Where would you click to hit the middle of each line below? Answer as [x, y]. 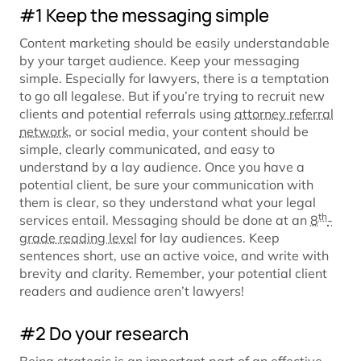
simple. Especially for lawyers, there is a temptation [174, 79]
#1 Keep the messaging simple [144, 16]
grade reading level [78, 238]
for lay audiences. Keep [208, 238]
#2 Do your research [104, 334]
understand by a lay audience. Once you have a [162, 167]
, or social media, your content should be [189, 132]
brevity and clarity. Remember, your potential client [173, 274]
